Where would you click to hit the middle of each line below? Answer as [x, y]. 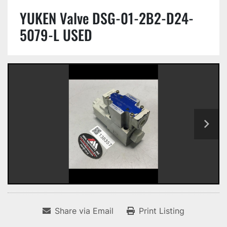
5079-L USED [56, 35]
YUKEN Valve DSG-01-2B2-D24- [107, 18]
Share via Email [84, 211]
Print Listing [162, 211]
